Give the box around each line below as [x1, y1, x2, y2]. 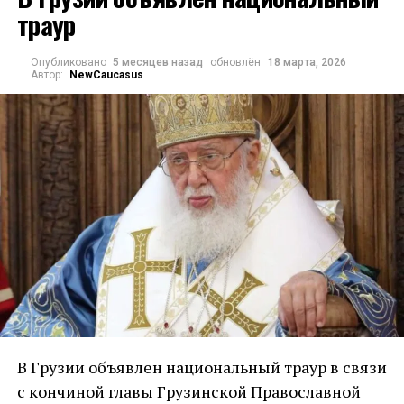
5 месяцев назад [113, 56, 204, 69]
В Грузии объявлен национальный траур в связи [16, 356, 387, 379]
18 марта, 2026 [268, 56, 347, 69]
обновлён [210, 56, 262, 69]
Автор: [30, 69, 63, 81]
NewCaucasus [69, 69, 144, 81]
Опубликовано [30, 56, 106, 69]
